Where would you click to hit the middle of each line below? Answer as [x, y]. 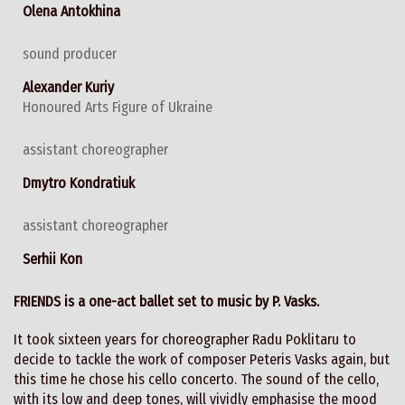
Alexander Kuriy [68, 88]
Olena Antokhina [71, 12]
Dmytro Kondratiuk [79, 184]
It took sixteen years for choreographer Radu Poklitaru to [185, 340]
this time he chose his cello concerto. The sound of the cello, [196, 380]
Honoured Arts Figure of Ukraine [118, 108]
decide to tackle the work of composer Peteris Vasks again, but [202, 360]
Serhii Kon [52, 259]
